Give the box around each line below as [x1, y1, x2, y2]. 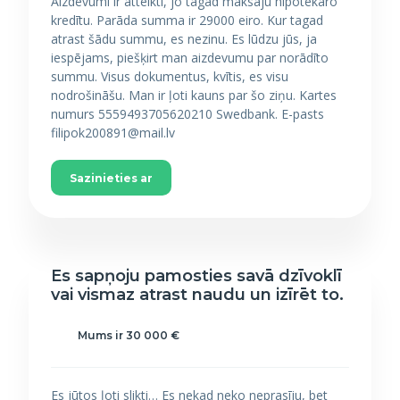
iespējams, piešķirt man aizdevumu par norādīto [51, 49, 329, 66]
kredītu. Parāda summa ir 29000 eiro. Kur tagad [51, 12, 323, 29]
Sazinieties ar [70, 171, 153, 185]
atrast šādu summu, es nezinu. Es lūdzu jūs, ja [51, 30, 317, 47]
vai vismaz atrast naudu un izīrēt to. [51, 285, 344, 304]
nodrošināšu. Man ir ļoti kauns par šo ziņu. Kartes [51, 87, 337, 104]
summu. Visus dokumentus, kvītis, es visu [51, 68, 288, 85]
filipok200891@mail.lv [51, 124, 175, 141]
